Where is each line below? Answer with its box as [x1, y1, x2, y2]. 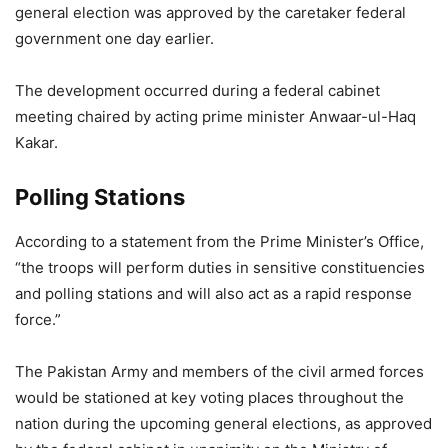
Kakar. [15, 133, 58, 153]
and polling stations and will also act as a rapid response [15, 284, 412, 304]
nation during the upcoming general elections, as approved [15, 414, 432, 434]
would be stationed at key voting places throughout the [15, 388, 404, 408]
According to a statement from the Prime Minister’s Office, [15, 232, 424, 252]
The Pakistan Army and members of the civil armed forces [15, 362, 424, 382]
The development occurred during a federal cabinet [15, 81, 380, 101]
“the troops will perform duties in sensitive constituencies [15, 258, 425, 278]
